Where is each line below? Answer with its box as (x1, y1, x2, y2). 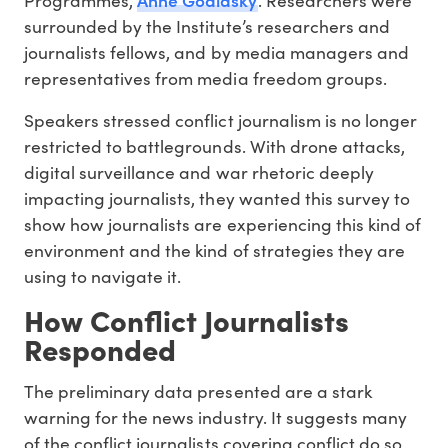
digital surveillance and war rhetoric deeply (24, 159, 374, 184)
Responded (24, 327, 176, 369)
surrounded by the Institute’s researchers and (24, 13, 390, 38)
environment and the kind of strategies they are (24, 237, 405, 262)
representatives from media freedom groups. (24, 65, 387, 90)
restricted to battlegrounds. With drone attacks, (24, 133, 405, 158)
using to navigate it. (24, 263, 182, 288)
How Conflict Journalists (24, 298, 349, 340)
